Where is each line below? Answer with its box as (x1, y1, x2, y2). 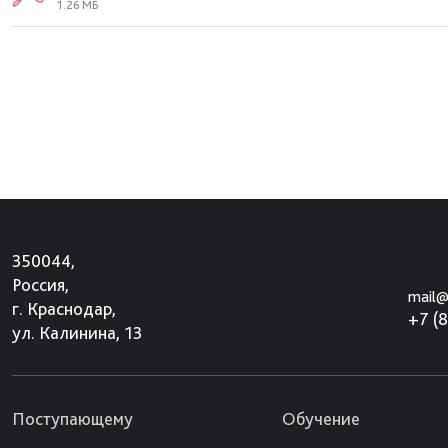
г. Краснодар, (12, 298, 116, 319)
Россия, (12, 274, 69, 295)
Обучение (282, 408, 360, 429)
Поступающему (12, 408, 133, 429)
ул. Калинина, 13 (12, 322, 142, 343)
